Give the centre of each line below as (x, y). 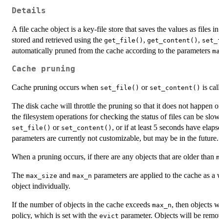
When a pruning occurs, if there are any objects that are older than (114, 156)
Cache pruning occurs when (56, 87)
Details (29, 11)
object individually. (41, 186)
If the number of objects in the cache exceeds (82, 204)
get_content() (173, 40)
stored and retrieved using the (58, 40)
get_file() (124, 40)
